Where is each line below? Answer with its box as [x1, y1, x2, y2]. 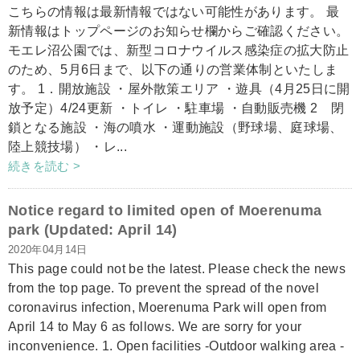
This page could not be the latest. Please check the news [8, 262, 346, 276]
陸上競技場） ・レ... [8, 140, 127, 153]
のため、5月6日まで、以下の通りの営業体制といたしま [8, 63, 338, 76]
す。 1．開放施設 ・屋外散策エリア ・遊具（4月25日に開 [8, 82, 350, 96]
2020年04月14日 [8, 243, 88, 256]
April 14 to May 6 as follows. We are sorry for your [8, 320, 302, 333]
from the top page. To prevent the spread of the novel [8, 281, 319, 295]
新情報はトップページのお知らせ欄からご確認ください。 [8, 24, 350, 38]
